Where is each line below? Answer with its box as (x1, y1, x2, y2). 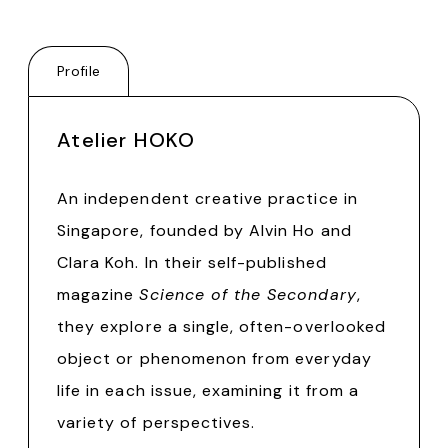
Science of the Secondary (139, 283, 357, 305)
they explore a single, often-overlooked (57, 315, 386, 337)
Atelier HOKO (57, 126, 196, 153)
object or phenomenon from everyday (57, 347, 372, 369)
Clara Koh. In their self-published (57, 251, 327, 273)
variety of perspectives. (57, 411, 256, 433)
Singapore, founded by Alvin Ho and (57, 219, 352, 241)
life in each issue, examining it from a (57, 379, 359, 401)
